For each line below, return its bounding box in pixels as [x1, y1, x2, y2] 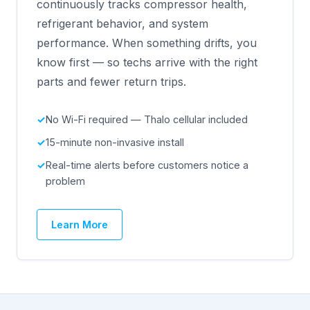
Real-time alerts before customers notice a [46, 158, 248, 171]
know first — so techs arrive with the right [37, 55, 257, 69]
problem [46, 174, 85, 187]
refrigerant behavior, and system [37, 16, 208, 30]
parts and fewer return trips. [37, 74, 186, 89]
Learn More [51, 218, 108, 230]
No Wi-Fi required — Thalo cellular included [46, 113, 248, 125]
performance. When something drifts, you [37, 35, 257, 50]
